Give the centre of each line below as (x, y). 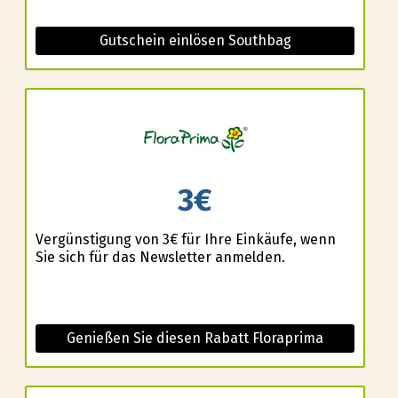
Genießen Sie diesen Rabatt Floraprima (195, 338)
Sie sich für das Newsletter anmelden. (160, 258)
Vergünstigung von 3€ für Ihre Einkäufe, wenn (185, 240)
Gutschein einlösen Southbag (195, 40)
